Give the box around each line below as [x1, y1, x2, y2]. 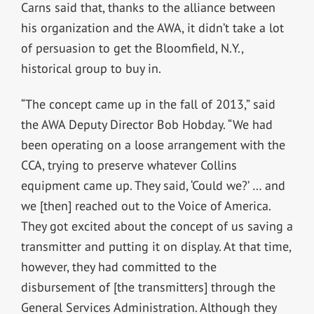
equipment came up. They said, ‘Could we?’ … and [20, 177, 285, 194]
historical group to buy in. [20, 60, 161, 77]
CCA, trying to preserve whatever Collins [20, 157, 237, 174]
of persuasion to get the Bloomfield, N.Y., [20, 40, 243, 57]
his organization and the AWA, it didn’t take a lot [20, 20, 284, 36]
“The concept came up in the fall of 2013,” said [20, 96, 275, 113]
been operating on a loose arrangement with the [20, 137, 285, 153]
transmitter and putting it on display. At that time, [20, 238, 291, 255]
